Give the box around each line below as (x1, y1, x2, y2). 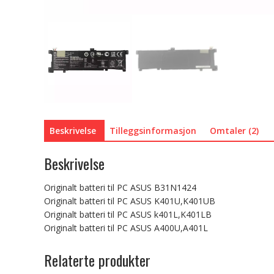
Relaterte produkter (44, 249, 150, 272)
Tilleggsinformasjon (109, 124, 196, 136)
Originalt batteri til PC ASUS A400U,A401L (44, 222, 208, 234)
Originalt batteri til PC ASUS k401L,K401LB (44, 209, 212, 221)
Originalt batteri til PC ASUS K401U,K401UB (44, 195, 215, 207)
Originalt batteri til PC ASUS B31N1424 (44, 182, 196, 194)
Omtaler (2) (210, 124, 259, 136)
